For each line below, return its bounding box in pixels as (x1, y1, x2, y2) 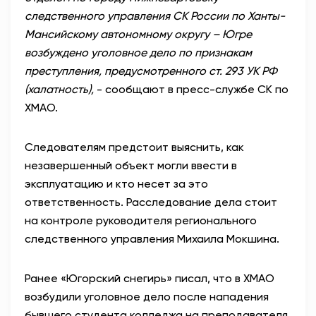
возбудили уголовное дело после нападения (25, 289, 269, 303)
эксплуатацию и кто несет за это (25, 176, 208, 190)
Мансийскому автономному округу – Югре (25, 27, 252, 41)
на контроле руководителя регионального (25, 213, 257, 227)
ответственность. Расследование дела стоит (25, 195, 277, 209)
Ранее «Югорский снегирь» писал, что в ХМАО (25, 271, 274, 285)
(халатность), (25, 82, 94, 96)
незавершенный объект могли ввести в (25, 158, 237, 172)
